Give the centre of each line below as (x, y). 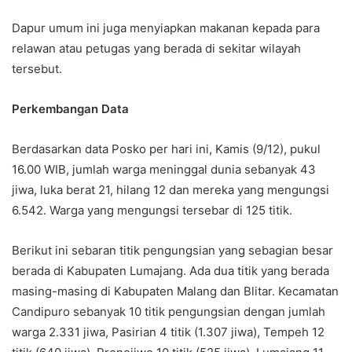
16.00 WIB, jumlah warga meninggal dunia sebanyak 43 (164, 169)
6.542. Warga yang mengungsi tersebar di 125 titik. (152, 210)
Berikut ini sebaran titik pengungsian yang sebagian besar (172, 250)
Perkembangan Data (70, 109)
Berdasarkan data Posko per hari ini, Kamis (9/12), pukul (166, 149)
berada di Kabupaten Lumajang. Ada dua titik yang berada (170, 271)
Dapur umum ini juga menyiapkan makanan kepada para (166, 28)
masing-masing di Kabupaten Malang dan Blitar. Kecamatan (175, 291)
